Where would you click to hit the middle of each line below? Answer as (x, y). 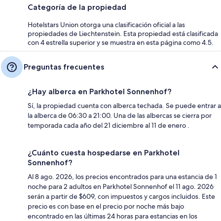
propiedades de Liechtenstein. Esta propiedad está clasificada (123, 33)
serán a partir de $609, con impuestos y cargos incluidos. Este (121, 196)
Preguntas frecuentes (64, 67)
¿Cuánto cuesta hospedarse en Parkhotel (104, 152)
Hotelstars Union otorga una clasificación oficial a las (106, 24)
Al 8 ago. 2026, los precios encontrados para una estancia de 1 (122, 176)
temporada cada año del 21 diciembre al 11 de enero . (109, 125)
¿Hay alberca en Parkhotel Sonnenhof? (100, 91)
